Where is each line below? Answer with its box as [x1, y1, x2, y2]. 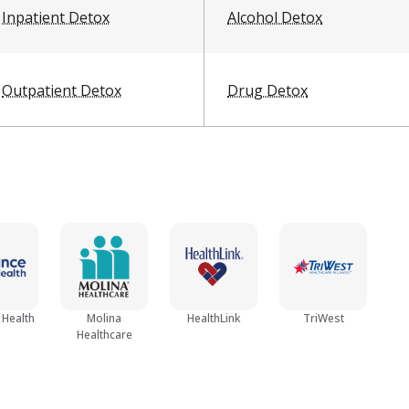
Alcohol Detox [227, 6, 322, 27]
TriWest [302, 309, 344, 326]
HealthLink [187, 309, 240, 326]
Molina [87, 309, 121, 326]
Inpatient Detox [2, 6, 110, 27]
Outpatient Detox [2, 79, 121, 100]
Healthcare [76, 326, 132, 342]
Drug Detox [227, 79, 308, 100]
